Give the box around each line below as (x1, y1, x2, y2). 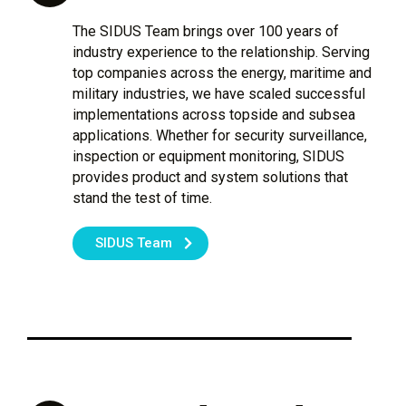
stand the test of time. (72, 188, 212, 207)
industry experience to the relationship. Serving (72, 43, 370, 61)
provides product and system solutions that (72, 168, 348, 186)
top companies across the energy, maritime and (72, 63, 372, 82)
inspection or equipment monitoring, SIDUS (72, 147, 344, 165)
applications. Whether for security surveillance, (72, 126, 367, 144)
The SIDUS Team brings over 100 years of (72, 22, 339, 40)
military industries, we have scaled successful (72, 84, 365, 102)
